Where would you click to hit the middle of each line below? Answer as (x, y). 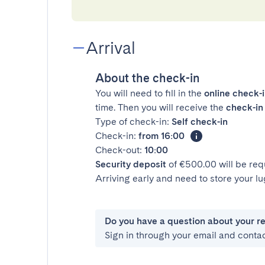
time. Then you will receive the (161, 107)
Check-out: (120, 150)
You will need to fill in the (150, 93)
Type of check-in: (133, 122)
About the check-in (148, 78)
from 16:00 (161, 136)
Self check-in (200, 122)
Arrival (111, 48)
